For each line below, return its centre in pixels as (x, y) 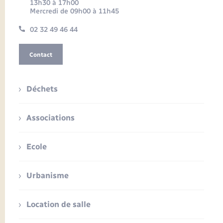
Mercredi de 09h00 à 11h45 (74, 11)
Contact (41, 55)
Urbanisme (48, 175)
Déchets (42, 89)
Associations (51, 117)
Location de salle (59, 204)
